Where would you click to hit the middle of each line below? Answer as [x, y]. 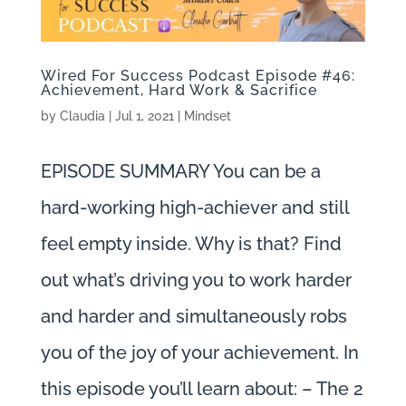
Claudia [82, 116]
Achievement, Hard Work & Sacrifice [179, 91]
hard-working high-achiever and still [194, 208]
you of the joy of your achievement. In [199, 353]
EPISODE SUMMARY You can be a [180, 172]
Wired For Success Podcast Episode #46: [198, 76]
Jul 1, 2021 [144, 116]
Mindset [207, 116]
